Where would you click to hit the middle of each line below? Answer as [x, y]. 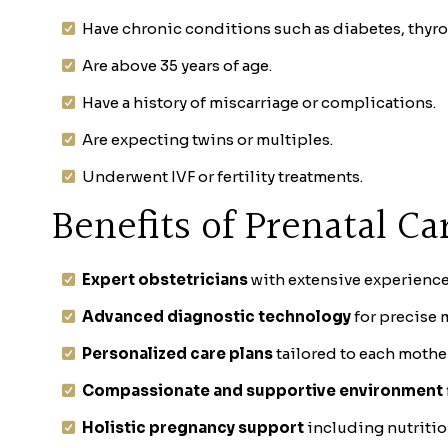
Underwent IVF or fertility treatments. [222, 177]
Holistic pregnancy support [193, 427]
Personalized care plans [177, 353]
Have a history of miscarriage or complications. [259, 103]
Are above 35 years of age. [177, 66]
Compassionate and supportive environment [262, 390]
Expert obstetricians [165, 279]
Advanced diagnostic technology [216, 316]
